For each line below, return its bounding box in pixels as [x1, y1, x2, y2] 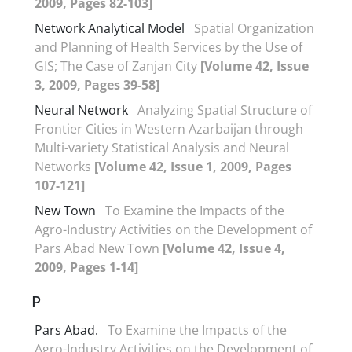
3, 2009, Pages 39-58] [35, 75, 159, 93]
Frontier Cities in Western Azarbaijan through [35, 119, 303, 137]
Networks [35, 157, 94, 175]
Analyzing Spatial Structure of [137, 101, 312, 119]
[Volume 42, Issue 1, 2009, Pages [94, 157, 291, 175]
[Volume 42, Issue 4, [163, 239, 285, 257]
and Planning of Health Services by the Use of [35, 38, 302, 56]
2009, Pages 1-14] [35, 258, 138, 276]
